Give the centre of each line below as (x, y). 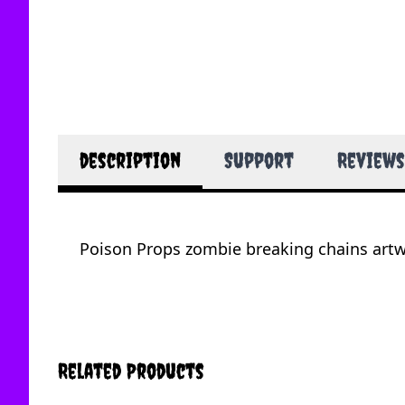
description (130, 160)
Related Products (131, 371)
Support (259, 160)
